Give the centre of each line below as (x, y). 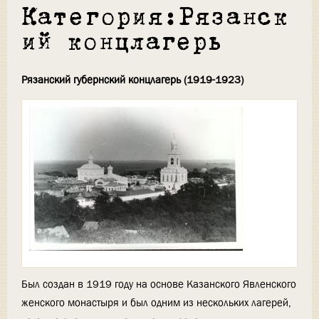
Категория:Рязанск (155, 19)
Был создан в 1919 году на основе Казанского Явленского (159, 284)
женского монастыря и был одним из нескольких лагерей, (156, 302)
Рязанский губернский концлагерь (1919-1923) (132, 80)
